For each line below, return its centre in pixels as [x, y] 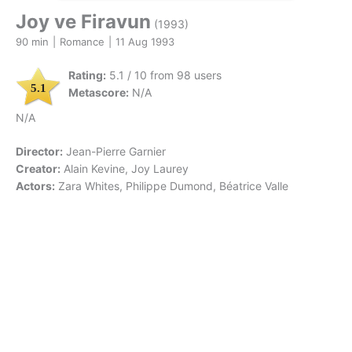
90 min [32, 42]
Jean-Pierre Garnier [116, 152]
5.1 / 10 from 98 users [164, 75]
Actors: [35, 186]
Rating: [87, 75]
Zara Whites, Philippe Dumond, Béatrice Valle [173, 186]
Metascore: [99, 93]
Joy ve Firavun [83, 22]
